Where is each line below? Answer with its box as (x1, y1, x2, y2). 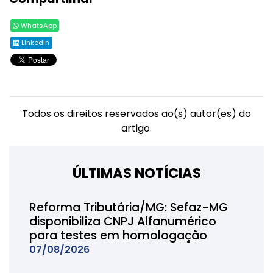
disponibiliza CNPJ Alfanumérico (29, 213, 216, 230)
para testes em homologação (29, 227, 207, 244)
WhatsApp (19, 21, 57, 30)
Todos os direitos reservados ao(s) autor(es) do (22, 107, 251, 121)
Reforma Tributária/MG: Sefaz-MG (29, 199, 228, 216)
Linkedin (19, 38, 49, 48)
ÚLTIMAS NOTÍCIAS (72, 163, 201, 183)
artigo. (121, 121, 152, 135)
